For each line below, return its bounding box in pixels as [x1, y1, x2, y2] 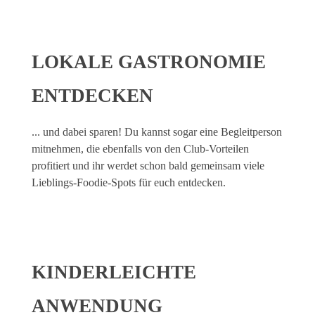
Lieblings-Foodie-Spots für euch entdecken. [32, 176, 226, 188]
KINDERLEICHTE [32, 261, 196, 283]
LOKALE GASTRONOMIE [32, 51, 266, 72]
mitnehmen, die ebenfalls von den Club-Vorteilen [32, 142, 249, 155]
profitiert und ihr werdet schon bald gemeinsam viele [32, 159, 264, 172]
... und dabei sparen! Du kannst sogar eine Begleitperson [32, 125, 282, 138]
